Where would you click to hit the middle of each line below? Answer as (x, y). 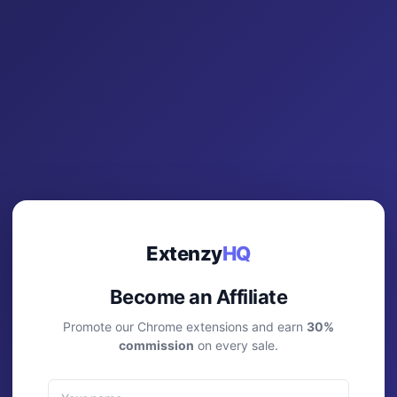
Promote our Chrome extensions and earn (185, 326)
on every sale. (236, 345)
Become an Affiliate (198, 296)
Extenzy (184, 253)
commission (156, 345)
